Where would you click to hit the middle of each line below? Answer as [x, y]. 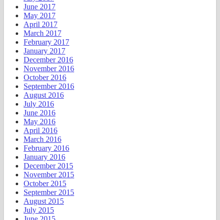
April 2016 [41, 131]
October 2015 [45, 184]
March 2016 [42, 139]
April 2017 [41, 25]
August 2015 [44, 201]
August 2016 [44, 95]
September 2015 [49, 192]
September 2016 [49, 86]
